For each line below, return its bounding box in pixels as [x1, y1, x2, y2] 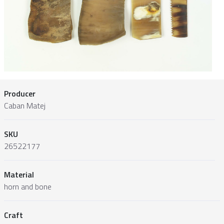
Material [4, 168, 34, 180]
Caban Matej [4, 99, 45, 111]
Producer [4, 87, 35, 99]
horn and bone [4, 180, 51, 192]
